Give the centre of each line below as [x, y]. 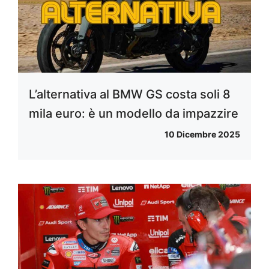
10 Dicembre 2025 [202, 134]
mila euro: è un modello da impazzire [134, 114]
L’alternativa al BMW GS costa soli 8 [130, 95]
